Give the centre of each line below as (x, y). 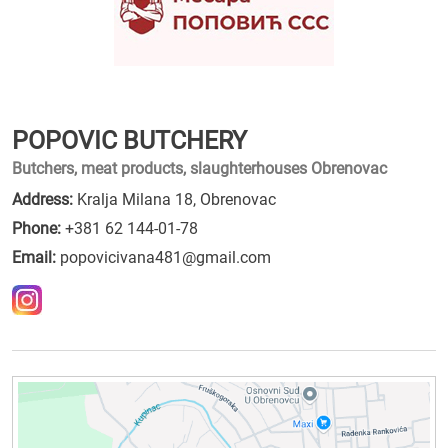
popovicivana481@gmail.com (165, 257)
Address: (42, 199)
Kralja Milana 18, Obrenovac (174, 199)
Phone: (36, 228)
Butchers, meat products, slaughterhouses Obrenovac (199, 168)
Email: (34, 257)
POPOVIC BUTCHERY (129, 140)
